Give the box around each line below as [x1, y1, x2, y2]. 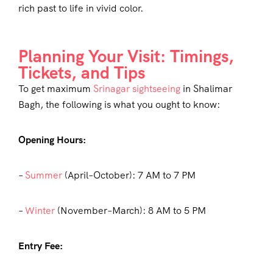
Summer [25, 169, 62, 182]
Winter [25, 204, 55, 218]
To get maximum [18, 82, 93, 96]
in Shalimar [180, 82, 232, 96]
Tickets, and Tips [18, 62, 145, 84]
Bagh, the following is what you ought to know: [18, 98, 220, 112]
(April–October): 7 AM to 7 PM [62, 169, 196, 182]
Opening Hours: [18, 133, 86, 147]
